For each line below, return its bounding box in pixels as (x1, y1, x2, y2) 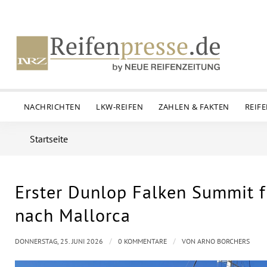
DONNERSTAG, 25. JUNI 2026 (15, 237, 103, 246)
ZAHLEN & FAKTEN (159, 101, 229, 112)
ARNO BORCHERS (197, 237, 250, 246)
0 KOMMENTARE (118, 237, 167, 246)
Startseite (30, 133, 68, 145)
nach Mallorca (15, 203, 131, 226)
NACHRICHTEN (23, 101, 81, 112)
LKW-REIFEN (96, 101, 144, 112)
